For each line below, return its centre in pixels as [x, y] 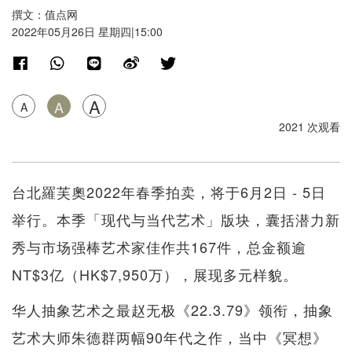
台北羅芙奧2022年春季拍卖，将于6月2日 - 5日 [169, 192]
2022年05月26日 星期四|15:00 [87, 32]
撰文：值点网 [45, 15]
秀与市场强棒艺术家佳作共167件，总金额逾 [159, 247]
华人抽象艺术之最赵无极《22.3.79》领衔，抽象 [172, 310]
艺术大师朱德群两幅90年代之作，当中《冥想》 [170, 337]
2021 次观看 [310, 127]
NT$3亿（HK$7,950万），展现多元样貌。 [155, 275]
